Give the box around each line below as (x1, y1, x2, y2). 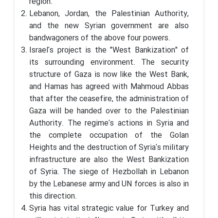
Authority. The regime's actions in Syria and (29, 117, 189, 129)
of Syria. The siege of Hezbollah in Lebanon (29, 165, 189, 178)
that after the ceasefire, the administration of (29, 92, 189, 105)
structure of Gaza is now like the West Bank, (29, 68, 189, 81)
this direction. (29, 190, 77, 202)
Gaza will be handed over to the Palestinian (29, 105, 189, 117)
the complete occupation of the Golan (29, 129, 189, 142)
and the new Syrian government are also (29, 19, 189, 32)
